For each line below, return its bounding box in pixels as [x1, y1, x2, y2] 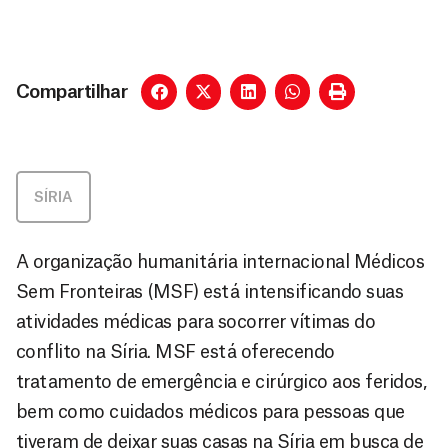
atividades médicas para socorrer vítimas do [16, 312, 376, 331]
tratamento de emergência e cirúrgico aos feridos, [16, 372, 427, 391]
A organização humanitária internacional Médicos [16, 252, 425, 271]
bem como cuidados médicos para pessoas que [16, 402, 405, 421]
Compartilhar [16, 82, 128, 101]
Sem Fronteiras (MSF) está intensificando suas [16, 282, 404, 301]
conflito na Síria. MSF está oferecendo [16, 342, 335, 361]
